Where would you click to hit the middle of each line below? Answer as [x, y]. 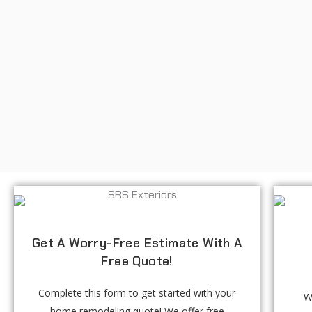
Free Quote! [137, 261]
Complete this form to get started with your [137, 292]
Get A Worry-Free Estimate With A [137, 243]
